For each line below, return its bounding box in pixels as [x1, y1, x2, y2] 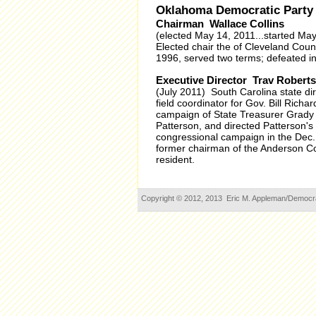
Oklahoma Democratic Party [155, 4, 313, 17]
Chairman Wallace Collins [155, 18, 284, 30]
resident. [155, 154, 195, 165]
